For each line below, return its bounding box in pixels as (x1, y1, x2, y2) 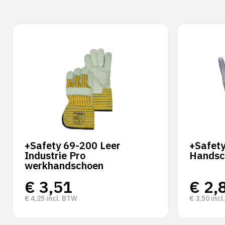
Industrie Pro (25, 149, 85, 162)
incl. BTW (45, 194, 77, 203)
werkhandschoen (25, 159, 103, 172)
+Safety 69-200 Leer (25, 139, 121, 152)
